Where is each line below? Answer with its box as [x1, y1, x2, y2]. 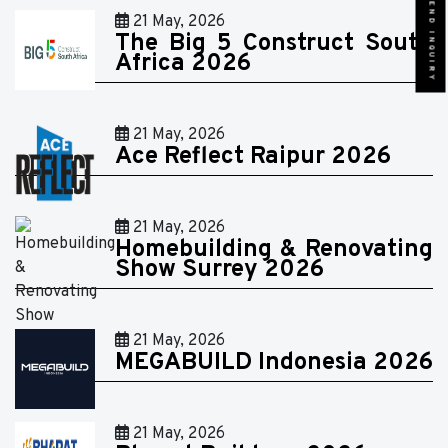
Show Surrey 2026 [115, 254, 324, 285]
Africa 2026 [115, 48, 251, 79]
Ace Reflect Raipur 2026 [115, 141, 391, 172]
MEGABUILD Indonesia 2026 [115, 347, 433, 378]
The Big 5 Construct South [115, 28, 433, 59]
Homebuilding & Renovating [115, 234, 433, 265]
